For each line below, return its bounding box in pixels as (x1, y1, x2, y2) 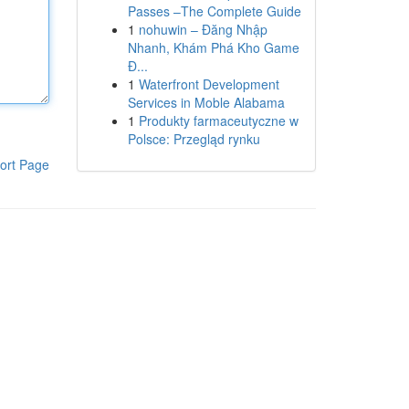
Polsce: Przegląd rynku (127, 130, 260, 148)
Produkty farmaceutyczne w (138, 111, 299, 130)
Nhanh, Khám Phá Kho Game (127, 38, 299, 57)
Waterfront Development (138, 75, 279, 93)
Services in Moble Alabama (127, 93, 285, 111)
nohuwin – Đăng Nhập (138, 20, 267, 38)
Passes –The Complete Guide (127, 2, 301, 20)
